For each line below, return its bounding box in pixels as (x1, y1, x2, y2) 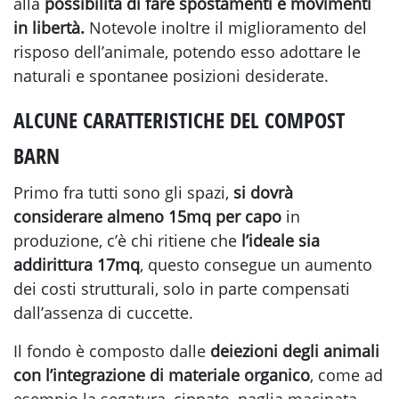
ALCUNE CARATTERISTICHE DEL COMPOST (13, 105, 345, 135)
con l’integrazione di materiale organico (13, 364, 310, 387)
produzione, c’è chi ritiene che (13, 230, 241, 252)
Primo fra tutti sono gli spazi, (13, 182, 229, 204)
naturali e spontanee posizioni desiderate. (13, 65, 329, 87)
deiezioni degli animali (210, 340, 379, 362)
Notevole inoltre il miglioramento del (85, 17, 367, 39)
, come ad (310, 364, 383, 387)
